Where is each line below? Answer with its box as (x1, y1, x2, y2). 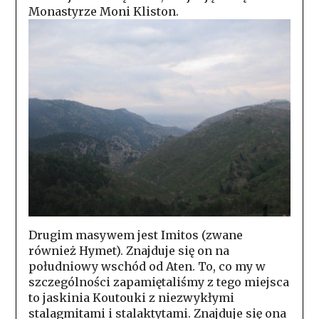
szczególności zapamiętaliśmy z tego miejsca (28, 274, 289, 289)
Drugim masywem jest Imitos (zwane (28, 227, 243, 242)
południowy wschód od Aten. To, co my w (28, 258, 266, 273)
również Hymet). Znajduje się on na (28, 243, 229, 258)
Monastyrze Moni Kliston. (28, 4, 179, 19)
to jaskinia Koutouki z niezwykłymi (28, 290, 234, 305)
